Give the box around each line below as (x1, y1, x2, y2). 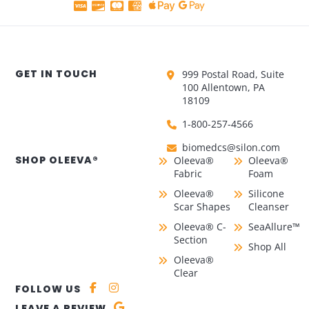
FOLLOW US (15, 281, 81, 296)
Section (173, 233, 208, 246)
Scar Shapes (173, 200, 230, 213)
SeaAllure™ (248, 220, 301, 233)
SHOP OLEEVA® (15, 153, 99, 167)
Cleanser (248, 200, 290, 213)
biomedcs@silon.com (182, 141, 281, 154)
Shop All (248, 240, 287, 253)
